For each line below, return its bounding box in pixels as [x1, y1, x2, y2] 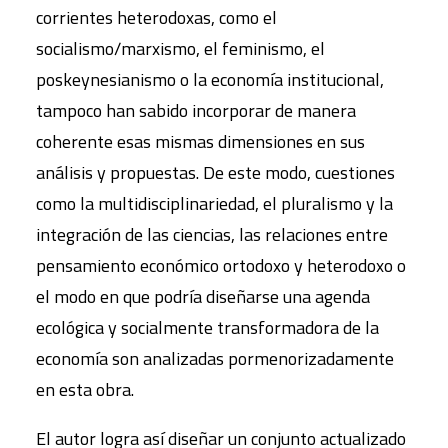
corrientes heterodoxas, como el [36, 4, 277, 31]
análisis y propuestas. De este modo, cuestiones [36, 159, 395, 186]
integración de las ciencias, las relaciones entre [36, 221, 388, 248]
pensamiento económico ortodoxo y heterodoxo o [36, 252, 406, 279]
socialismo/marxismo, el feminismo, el [36, 35, 325, 62]
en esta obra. [36, 376, 134, 403]
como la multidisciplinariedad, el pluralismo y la [36, 190, 393, 217]
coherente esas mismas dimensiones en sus [36, 128, 365, 155]
